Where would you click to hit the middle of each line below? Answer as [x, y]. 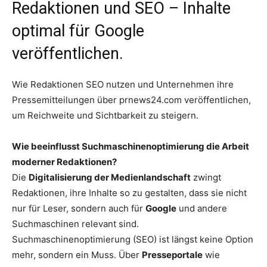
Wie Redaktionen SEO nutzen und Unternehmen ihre [123, 84]
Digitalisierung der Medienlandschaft [110, 177]
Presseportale [172, 254]
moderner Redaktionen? [64, 162]
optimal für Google [78, 31]
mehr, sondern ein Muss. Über [77, 254]
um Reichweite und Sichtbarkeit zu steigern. [105, 115]
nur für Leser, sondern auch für [79, 208]
